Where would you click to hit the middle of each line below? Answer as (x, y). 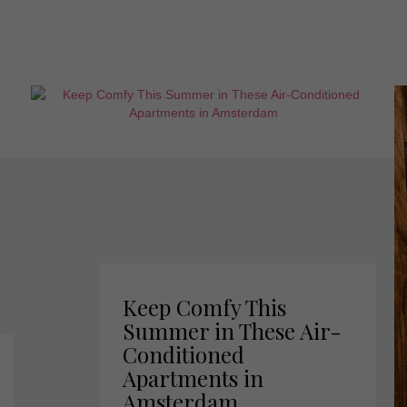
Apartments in (193, 378)
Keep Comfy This (204, 307)
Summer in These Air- (232, 331)
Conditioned (184, 354)
